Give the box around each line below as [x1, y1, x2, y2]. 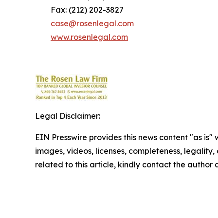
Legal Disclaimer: [35, 111, 100, 121]
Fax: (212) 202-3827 [35, 5, 124, 15]
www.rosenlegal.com [51, 32, 128, 42]
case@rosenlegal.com [51, 18, 134, 28]
